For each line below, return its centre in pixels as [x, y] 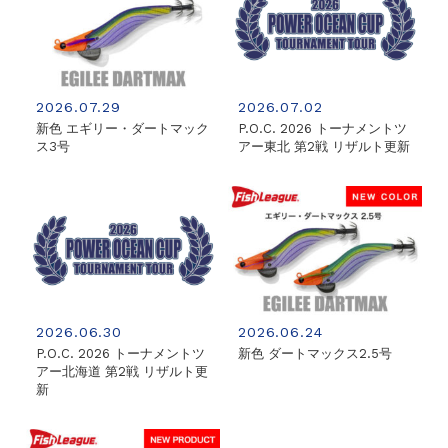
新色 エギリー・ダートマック [123, 128]
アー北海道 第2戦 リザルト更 [122, 371]
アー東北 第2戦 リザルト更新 [324, 146]
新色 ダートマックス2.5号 [315, 353]
